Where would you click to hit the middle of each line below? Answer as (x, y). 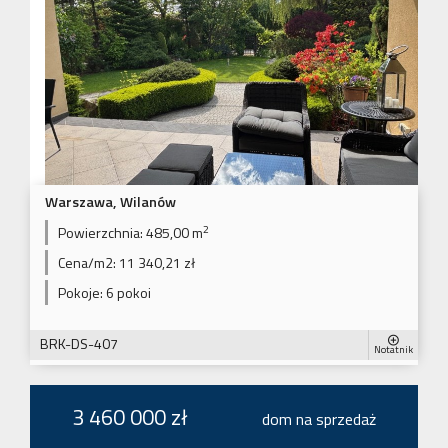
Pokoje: (80, 292)
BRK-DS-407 (79, 343)
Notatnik (393, 350)
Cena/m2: (87, 262)
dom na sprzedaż (319, 418)
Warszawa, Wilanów (110, 201)
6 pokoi (127, 292)
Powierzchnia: (100, 232)
